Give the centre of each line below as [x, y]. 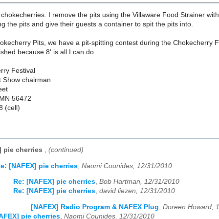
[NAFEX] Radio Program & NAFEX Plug [95, 207]
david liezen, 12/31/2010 [137, 191]
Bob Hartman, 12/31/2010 [139, 182]
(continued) [66, 150]
